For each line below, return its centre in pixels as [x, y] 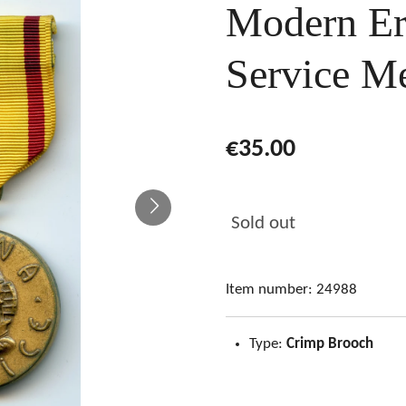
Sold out [263, 224]
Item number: [269, 290]
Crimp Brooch [329, 344]
